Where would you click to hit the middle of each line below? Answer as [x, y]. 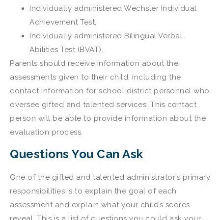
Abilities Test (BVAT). [66, 49]
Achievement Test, [63, 22]
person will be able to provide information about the [108, 118]
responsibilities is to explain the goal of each [93, 191]
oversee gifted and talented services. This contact [103, 104]
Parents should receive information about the [94, 63]
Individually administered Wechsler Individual [113, 8]
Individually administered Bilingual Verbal [106, 36]
